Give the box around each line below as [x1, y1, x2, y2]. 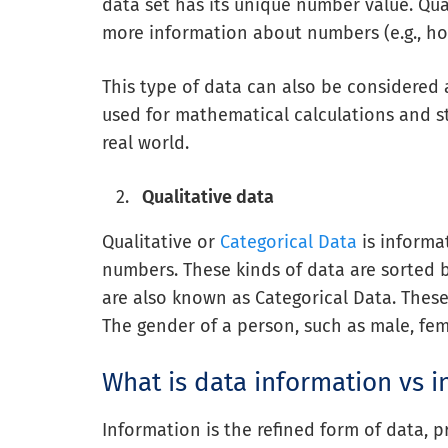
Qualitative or [102, 231, 220, 254]
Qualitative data [142, 186, 275, 209]
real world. [102, 132, 189, 155]
